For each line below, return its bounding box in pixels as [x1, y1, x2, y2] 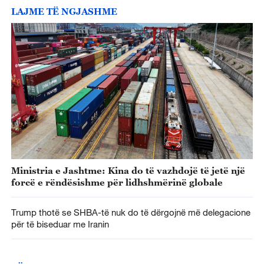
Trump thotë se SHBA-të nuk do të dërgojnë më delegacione [11, 206, 250, 217]
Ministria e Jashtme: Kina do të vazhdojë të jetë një [11, 165, 245, 176]
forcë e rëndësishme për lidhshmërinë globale [11, 177, 223, 188]
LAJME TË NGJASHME [11, 6, 117, 17]
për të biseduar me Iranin [11, 218, 109, 229]
